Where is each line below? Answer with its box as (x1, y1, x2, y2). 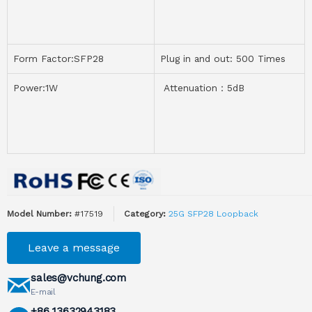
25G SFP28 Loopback (169, 209, 258, 219)
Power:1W (13, 81, 58, 93)
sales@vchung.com (31, 272, 126, 285)
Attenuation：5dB (160, 81, 244, 93)
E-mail (31, 287, 56, 297)
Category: (124, 209, 166, 219)
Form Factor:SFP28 (13, 52, 104, 64)
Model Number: (7, 209, 72, 219)
